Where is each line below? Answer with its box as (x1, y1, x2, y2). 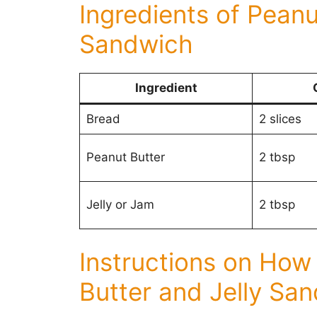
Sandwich (79, 28, 193, 59)
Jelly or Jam (86, 197, 154, 212)
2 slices (258, 111, 301, 126)
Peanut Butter (86, 149, 165, 164)
